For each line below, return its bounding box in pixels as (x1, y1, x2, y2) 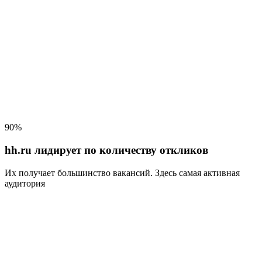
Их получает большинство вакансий (5, 167, 150, 178)
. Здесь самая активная (150, 167, 240, 178)
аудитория (5, 178, 45, 188)
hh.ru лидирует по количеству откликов (5, 143, 208, 156)
